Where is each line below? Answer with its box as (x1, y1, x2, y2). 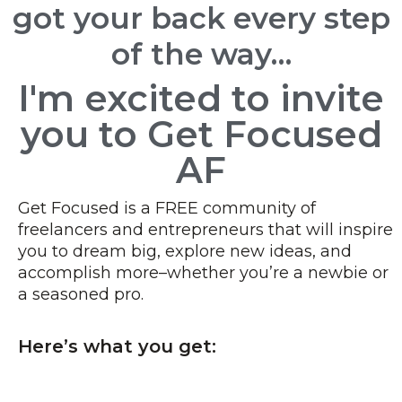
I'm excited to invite (18, 76, 384, 120)
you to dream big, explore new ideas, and (18, 241, 352, 261)
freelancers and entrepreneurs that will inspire (18, 220, 393, 240)
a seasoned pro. (18, 284, 144, 304)
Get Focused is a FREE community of (18, 198, 316, 218)
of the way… (110, 36, 292, 72)
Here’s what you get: (18, 336, 216, 357)
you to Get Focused (20, 112, 382, 156)
